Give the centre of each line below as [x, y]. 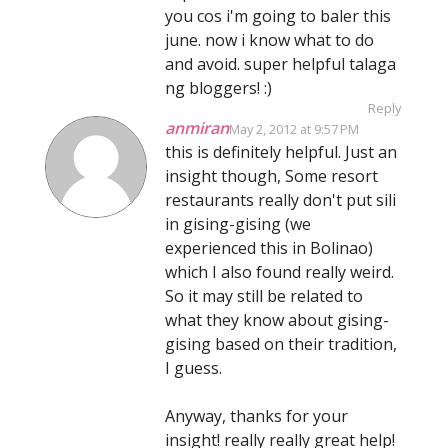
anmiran [197, 127]
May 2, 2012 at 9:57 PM [294, 128]
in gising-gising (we [238, 223]
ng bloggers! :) [218, 87]
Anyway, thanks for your [256, 415]
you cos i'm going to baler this [278, 15]
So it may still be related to [264, 295]
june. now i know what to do [269, 39]
